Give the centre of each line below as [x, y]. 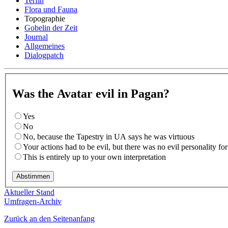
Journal [36, 37]
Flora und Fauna [51, 9]
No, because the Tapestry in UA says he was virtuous [109, 136]
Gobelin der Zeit [51, 27]
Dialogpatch [44, 55]
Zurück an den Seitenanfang [49, 218]
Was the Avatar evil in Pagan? [91, 94]
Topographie [45, 18]
